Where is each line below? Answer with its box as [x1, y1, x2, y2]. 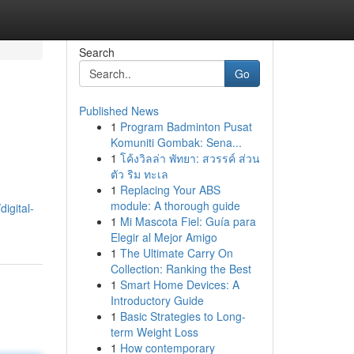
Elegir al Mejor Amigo [110, 229, 217, 245]
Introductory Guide [110, 292, 204, 308]
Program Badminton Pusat [119, 119, 252, 134]
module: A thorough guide [110, 198, 240, 213]
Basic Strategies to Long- [119, 308, 246, 324]
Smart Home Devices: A [119, 277, 239, 292]
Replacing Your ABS [119, 182, 220, 198]
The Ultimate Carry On [119, 245, 233, 261]
